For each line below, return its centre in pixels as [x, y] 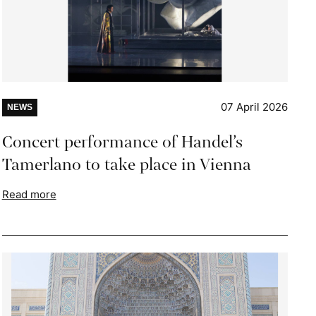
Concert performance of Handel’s [122, 142]
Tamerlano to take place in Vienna [126, 165]
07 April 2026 [254, 107]
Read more [29, 195]
